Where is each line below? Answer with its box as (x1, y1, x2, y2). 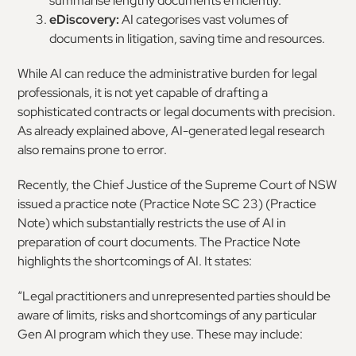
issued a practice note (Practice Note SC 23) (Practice (17, 195, 317, 212)
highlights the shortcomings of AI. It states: (17, 253, 253, 269)
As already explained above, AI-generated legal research (17, 122, 326, 139)
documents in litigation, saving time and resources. (49, 30, 326, 47)
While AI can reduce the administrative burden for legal (17, 65, 318, 82)
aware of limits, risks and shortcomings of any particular (17, 307, 318, 323)
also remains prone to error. (17, 141, 168, 158)
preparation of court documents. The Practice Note (17, 234, 301, 250)
